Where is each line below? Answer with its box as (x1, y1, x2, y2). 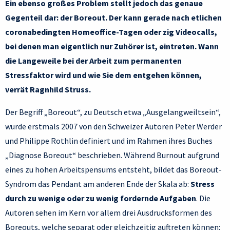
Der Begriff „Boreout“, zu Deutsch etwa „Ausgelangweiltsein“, (5, 107, 221, 118)
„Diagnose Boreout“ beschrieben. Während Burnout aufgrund (5, 150, 219, 161)
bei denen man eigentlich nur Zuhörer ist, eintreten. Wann (5, 41, 219, 52)
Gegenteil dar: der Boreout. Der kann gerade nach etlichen (5, 12, 222, 23)
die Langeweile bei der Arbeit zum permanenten (5, 55, 182, 66)
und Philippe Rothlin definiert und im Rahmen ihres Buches (5, 136, 213, 146)
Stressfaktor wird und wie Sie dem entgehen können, (5, 70, 202, 81)
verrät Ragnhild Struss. (5, 84, 91, 95)
